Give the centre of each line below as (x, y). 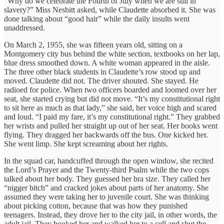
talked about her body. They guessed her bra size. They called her (107, 178)
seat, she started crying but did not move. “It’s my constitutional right (112, 98)
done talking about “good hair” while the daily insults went (97, 18)
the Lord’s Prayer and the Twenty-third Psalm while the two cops (106, 169)
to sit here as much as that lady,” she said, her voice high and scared (110, 107)
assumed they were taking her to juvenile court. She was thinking (106, 196)
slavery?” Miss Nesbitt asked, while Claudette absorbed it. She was (110, 9)
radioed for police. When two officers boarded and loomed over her (110, 89)
